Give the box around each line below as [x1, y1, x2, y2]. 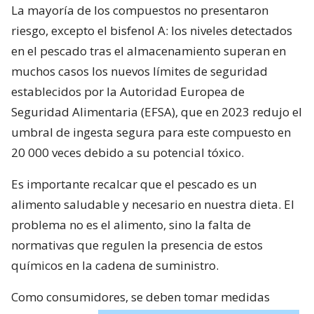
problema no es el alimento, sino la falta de [11, 216, 251, 233]
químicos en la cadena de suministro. [11, 257, 219, 273]
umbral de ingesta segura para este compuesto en [11, 123, 291, 140]
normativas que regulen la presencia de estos [11, 236, 263, 253]
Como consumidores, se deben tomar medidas [11, 288, 270, 305]
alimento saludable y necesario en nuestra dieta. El [11, 196, 294, 212]
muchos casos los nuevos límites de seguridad [11, 62, 268, 79]
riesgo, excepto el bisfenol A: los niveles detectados [11, 22, 292, 39]
